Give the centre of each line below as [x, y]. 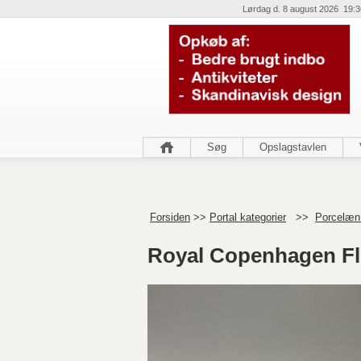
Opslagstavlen [293, 147]
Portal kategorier [248, 217]
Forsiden [170, 217]
